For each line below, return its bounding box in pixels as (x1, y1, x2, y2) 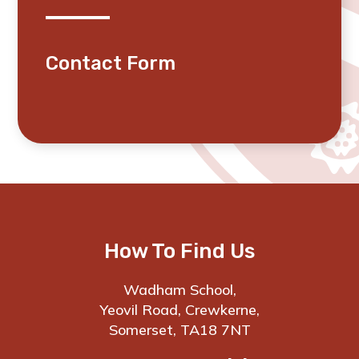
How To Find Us (104, 238, 255, 264)
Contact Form (46, 52, 176, 75)
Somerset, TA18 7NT (108, 320, 251, 339)
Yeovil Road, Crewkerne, (99, 300, 260, 319)
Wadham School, (123, 280, 236, 299)
